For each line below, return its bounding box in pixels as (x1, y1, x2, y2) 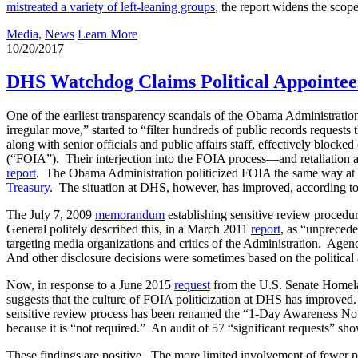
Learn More (78, 26, 137, 41)
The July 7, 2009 (6, 208, 95, 222)
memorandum (95, 208, 165, 222)
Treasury (6, 181, 50, 195)
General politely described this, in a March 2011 (6, 222, 251, 237)
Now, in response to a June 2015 (6, 278, 174, 292)
